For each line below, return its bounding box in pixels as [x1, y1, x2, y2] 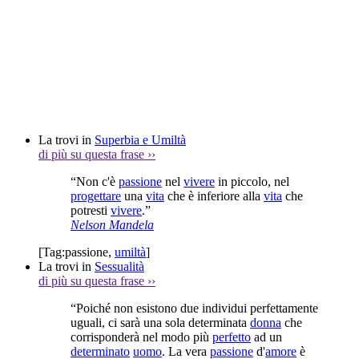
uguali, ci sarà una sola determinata [71, 315, 250, 329]
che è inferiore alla [164, 188, 264, 203]
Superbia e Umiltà [95, 132, 186, 147]
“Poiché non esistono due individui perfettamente [71, 301, 318, 315]
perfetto [212, 329, 251, 344]
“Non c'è [71, 174, 119, 188]
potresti [71, 203, 111, 217]
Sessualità [95, 259, 144, 273]
